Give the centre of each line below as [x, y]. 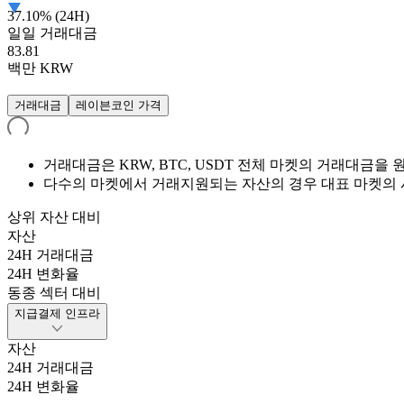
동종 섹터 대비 [54, 293]
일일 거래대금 [52, 33]
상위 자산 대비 [54, 217]
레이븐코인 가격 [119, 106]
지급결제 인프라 [57, 314]
